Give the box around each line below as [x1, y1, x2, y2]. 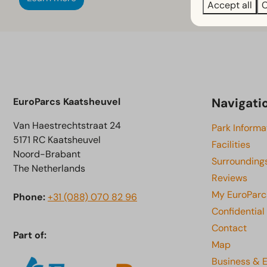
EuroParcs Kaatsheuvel [13, 95, 120, 108]
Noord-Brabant [13, 148, 80, 161]
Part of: [13, 229, 46, 242]
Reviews [212, 172, 247, 185]
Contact [212, 222, 247, 235]
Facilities [212, 138, 250, 151]
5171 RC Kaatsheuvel [13, 133, 101, 147]
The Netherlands [13, 162, 85, 175]
